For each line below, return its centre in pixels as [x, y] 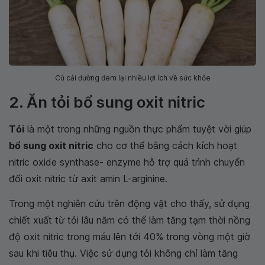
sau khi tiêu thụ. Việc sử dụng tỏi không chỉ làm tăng [123, 253]
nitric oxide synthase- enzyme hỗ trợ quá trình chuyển [127, 162]
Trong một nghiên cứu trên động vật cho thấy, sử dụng [129, 204]
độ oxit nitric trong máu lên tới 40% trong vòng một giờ [130, 237]
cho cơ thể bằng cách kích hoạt [165, 146]
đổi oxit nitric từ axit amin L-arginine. [88, 179]
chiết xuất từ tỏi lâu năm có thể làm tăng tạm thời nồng [130, 220]
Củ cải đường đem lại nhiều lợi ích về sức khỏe [132, 78]
